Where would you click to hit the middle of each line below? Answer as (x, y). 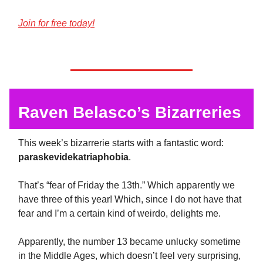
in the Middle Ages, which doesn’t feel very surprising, (129, 255)
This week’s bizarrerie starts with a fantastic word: (121, 143)
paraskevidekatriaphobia (73, 157)
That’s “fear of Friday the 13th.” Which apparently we (127, 185)
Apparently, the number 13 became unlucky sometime (129, 241)
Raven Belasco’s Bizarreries (130, 112)
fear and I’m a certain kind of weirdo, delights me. (119, 213)
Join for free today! (56, 23)
